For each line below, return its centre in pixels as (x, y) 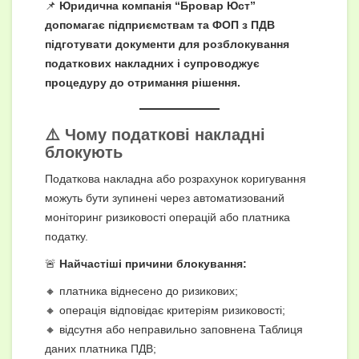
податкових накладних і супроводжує (152, 63)
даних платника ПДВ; (101, 348)
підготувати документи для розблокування (167, 44)
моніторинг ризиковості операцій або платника (167, 217)
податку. (67, 236)
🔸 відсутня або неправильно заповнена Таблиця (174, 329)
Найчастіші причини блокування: (153, 263)
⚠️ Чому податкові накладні (155, 134)
